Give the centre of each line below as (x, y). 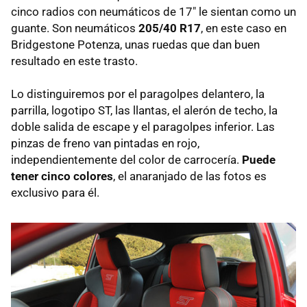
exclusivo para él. (55, 193)
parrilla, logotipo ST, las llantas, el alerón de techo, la (144, 111)
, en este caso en (244, 28)
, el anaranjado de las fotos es (190, 176)
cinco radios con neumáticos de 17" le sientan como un (153, 12)
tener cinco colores (62, 176)
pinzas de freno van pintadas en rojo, (105, 144)
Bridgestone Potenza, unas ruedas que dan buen (135, 45)
